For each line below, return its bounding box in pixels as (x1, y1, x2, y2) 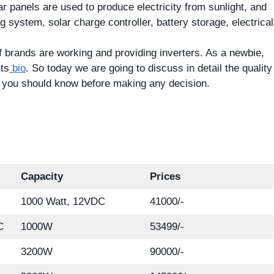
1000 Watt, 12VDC (20, 196, 105, 208)
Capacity (20, 171, 63, 183)
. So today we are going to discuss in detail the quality (26, 62, 272, 75)
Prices (149, 171, 180, 183)
